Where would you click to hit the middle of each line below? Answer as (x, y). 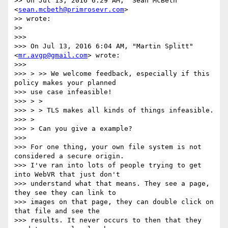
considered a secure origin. (69, 156)
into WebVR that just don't (67, 175)
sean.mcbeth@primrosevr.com (71, 10)
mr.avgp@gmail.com (53, 55)
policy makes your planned (65, 83)
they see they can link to (65, 193)
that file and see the (57, 211)
